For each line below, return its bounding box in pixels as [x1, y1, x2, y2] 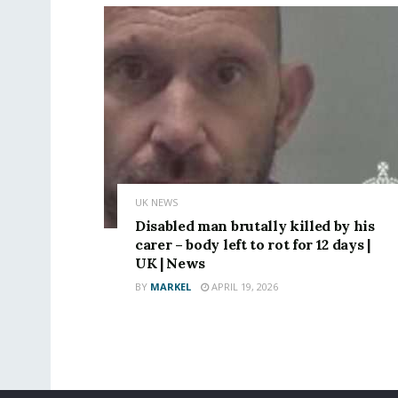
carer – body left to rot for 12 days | [135, 235, 370, 253]
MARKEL [150, 279, 191, 293]
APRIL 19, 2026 [209, 279, 278, 293]
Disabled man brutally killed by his [135, 216, 375, 235]
